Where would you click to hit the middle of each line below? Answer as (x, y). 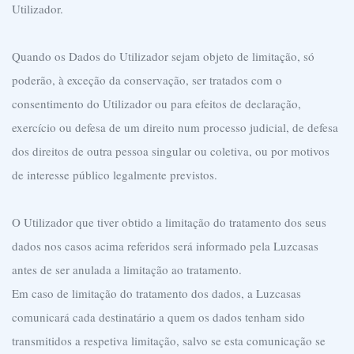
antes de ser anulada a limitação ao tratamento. (127, 269)
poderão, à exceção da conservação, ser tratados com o (147, 80)
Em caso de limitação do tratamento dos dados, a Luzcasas (156, 293)
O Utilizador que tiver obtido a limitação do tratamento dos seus (169, 222)
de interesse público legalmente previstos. (115, 175)
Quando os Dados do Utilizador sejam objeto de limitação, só (163, 56)
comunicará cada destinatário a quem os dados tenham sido (158, 317)
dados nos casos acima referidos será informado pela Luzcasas (165, 246)
